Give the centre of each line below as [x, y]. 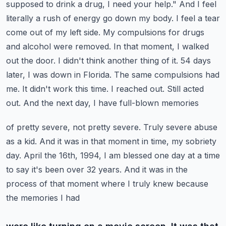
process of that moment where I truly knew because [107, 184]
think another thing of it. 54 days [149, 61]
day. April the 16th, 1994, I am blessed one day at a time [113, 155]
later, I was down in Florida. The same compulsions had [113, 75]
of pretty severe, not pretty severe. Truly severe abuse [112, 127]
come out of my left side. [53, 32]
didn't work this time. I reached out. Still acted [117, 89]
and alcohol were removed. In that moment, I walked [107, 46]
